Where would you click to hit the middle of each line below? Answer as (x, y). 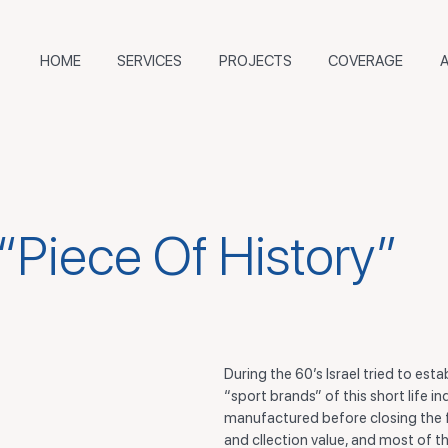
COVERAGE (366, 60)
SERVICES (150, 60)
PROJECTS (255, 60)
